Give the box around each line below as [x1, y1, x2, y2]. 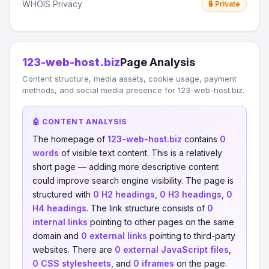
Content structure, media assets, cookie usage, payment [22, 74, 237, 83]
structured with [32, 189, 93, 199]
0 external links [81, 231, 147, 241]
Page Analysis [120, 56, 195, 68]
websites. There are [32, 244, 115, 255]
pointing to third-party [147, 231, 235, 241]
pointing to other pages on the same [88, 217, 234, 227]
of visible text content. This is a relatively [59, 148, 222, 158]
